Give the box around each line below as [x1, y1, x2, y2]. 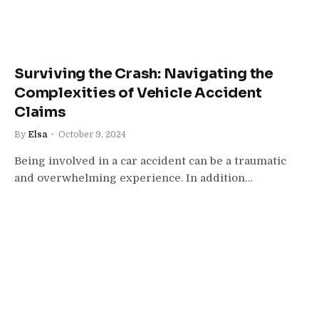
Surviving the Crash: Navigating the [14, 64, 273, 83]
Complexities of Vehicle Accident [14, 83, 262, 102]
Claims [14, 103, 66, 121]
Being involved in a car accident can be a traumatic [14, 154, 286, 167]
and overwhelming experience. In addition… [14, 171, 253, 184]
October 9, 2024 [58, 129, 126, 140]
